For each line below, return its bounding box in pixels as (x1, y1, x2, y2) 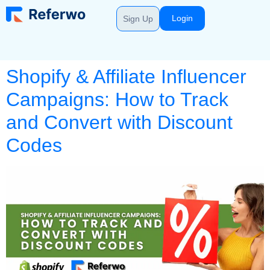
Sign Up (123, 14, 154, 24)
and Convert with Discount (6, 111, 233, 133)
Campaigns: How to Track (6, 89, 228, 110)
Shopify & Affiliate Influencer (6, 66, 246, 87)
